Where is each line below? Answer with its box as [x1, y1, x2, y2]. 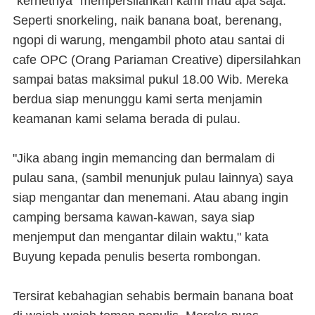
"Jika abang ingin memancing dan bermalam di [13, 151, 275, 165]
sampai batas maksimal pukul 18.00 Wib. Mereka [13, 72, 288, 86]
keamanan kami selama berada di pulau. [13, 112, 240, 126]
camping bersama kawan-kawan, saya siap [13, 210, 255, 224]
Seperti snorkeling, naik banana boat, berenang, [13, 13, 282, 27]
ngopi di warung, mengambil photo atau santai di [13, 33, 285, 47]
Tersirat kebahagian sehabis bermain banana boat [13, 289, 293, 303]
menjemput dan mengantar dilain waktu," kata [13, 230, 269, 244]
